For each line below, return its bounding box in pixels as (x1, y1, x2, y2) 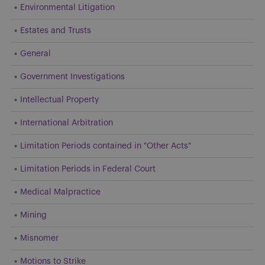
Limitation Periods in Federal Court (20, 164, 156, 173)
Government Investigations (20, 72, 125, 81)
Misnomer (20, 234, 59, 243)
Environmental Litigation (20, 3, 115, 12)
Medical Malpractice (20, 188, 101, 196)
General (20, 49, 51, 58)
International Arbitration (20, 118, 113, 127)
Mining (20, 211, 47, 219)
